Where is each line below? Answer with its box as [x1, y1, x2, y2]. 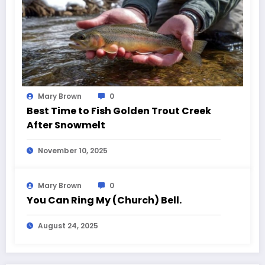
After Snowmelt [27, 118, 105, 132]
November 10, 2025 [38, 146, 108, 156]
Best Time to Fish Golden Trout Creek [27, 104, 211, 118]
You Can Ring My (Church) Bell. [27, 193, 182, 208]
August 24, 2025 [38, 221, 98, 231]
